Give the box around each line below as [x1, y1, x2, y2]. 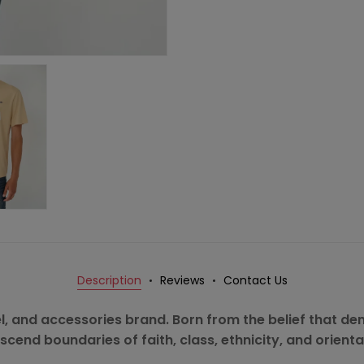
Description [76, 272, 141, 289]
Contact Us [223, 272, 288, 289]
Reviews [159, 272, 205, 289]
